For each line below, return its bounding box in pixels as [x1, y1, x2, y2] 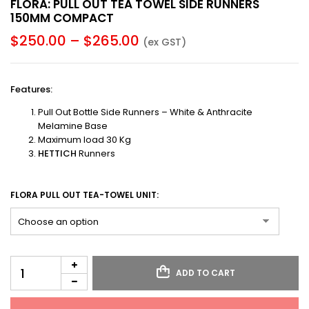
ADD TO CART [175, 267, 235, 279]
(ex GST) [143, 35, 186, 49]
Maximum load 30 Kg [38, 133, 131, 146]
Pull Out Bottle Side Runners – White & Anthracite [38, 106, 252, 119]
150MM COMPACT [10, 10, 114, 26]
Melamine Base [38, 119, 108, 132]
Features [10, 83, 50, 96]
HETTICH [38, 147, 79, 160]
